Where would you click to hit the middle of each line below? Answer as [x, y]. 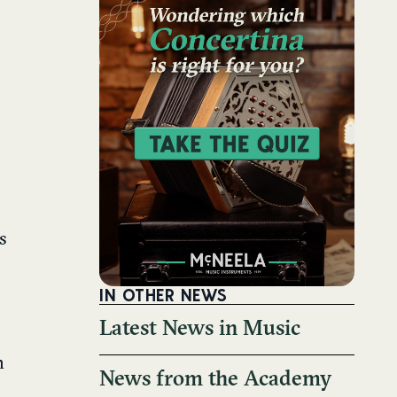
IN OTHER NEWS [163, 295]
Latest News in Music [200, 329]
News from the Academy [215, 380]
